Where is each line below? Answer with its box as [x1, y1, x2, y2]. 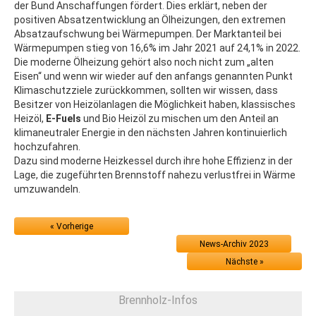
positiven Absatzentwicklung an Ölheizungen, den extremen [14, 14, 286, 25]
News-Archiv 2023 [199, 239, 269, 249]
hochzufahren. [14, 141, 80, 152]
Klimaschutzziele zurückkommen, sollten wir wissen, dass [14, 85, 278, 96]
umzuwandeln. [14, 183, 80, 195]
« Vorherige [50, 221, 93, 231]
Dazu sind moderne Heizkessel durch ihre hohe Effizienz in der [14, 155, 293, 166]
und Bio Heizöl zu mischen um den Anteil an [81, 113, 279, 124]
